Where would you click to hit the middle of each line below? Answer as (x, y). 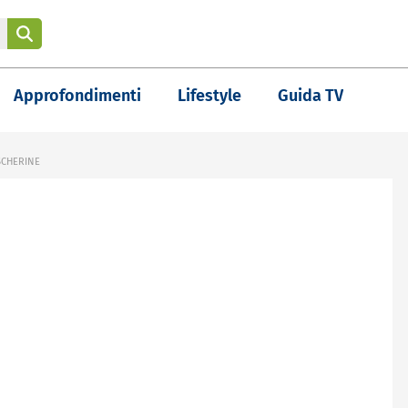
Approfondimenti (77, 96)
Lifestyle (209, 96)
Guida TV (311, 96)
